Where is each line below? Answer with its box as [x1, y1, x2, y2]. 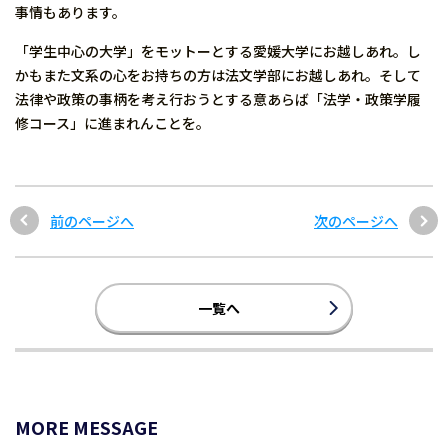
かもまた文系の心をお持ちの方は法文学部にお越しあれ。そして [15, 65, 421, 85]
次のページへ [314, 211, 398, 231]
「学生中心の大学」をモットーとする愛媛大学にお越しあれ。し [15, 41, 421, 61]
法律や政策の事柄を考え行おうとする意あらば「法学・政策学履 [15, 89, 421, 109]
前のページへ [50, 211, 134, 231]
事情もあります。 [15, 2, 126, 22]
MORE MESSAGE [15, 414, 158, 440]
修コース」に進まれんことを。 [15, 113, 210, 133]
